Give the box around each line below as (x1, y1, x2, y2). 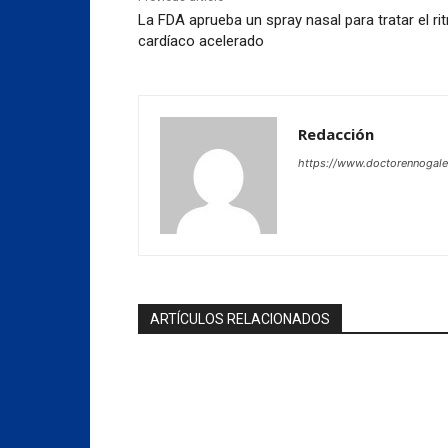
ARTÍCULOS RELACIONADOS (150, 310, 330, 327)
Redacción (298, 123, 374, 144)
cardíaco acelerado (138, 31, 264, 50)
